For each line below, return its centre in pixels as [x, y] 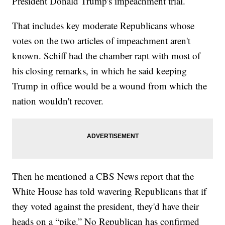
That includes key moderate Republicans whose [103, 26]
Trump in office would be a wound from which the [110, 86]
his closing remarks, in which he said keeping [100, 71]
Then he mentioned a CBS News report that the [103, 176]
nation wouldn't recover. [58, 101]
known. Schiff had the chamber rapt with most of [106, 56]
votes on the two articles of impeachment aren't [101, 41]
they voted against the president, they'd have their [106, 206]
